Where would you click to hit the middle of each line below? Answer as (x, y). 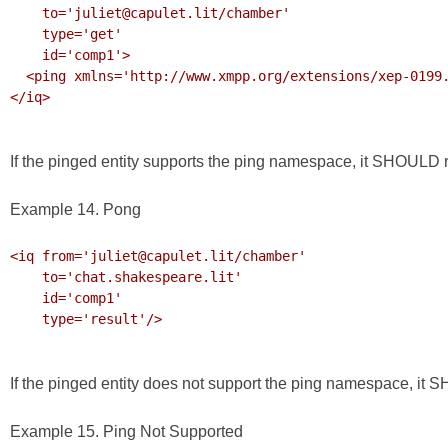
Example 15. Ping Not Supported (126, 432)
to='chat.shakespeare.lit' (26, 277)
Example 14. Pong (75, 210)
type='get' (26, 34)
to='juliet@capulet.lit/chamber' (26, 13)
